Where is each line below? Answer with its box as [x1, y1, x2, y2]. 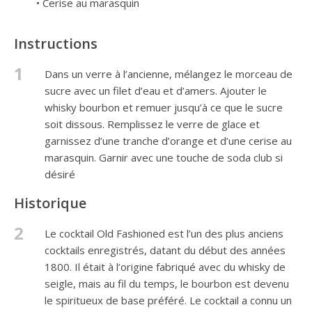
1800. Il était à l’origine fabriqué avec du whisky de [45, 260, 286, 274]
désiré [45, 167, 75, 182]
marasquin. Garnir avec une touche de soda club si [45, 150, 283, 165]
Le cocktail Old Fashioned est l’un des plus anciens [45, 226, 283, 241]
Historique [14, 194, 86, 213]
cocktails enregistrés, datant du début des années [45, 243, 286, 258]
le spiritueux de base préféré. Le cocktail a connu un [45, 293, 292, 308]
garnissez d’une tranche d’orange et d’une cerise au [45, 134, 292, 148]
